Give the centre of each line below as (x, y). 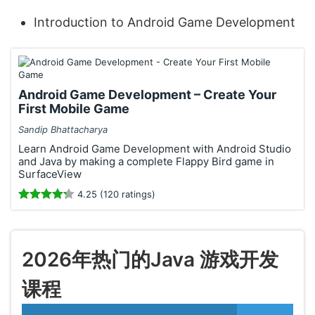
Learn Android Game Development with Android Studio (155, 149)
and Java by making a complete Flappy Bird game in (146, 161)
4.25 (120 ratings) (115, 194)
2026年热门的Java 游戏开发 (150, 259)
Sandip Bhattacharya (63, 129)
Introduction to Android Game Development (165, 22)
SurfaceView (50, 174)
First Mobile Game (74, 109)
